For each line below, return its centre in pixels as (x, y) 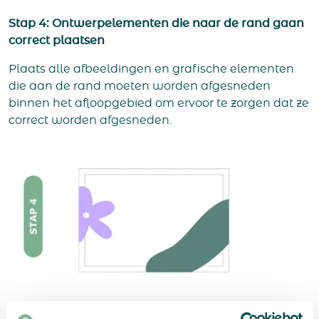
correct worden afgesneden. (90, 120)
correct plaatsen (57, 40)
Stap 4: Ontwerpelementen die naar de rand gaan (156, 23)
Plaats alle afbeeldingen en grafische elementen (151, 69)
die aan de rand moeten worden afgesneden (140, 86)
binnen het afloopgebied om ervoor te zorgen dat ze (159, 103)
